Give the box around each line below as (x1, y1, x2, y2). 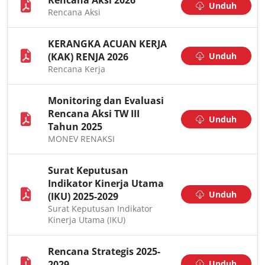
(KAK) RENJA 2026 (48, 50, 128, 63)
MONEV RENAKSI (48, 133, 115, 144)
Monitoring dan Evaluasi (48, 94, 164, 107)
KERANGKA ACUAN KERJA (48, 37, 167, 50)
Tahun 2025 (48, 120, 102, 133)
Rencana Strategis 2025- (48, 245, 160, 258)
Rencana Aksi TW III (48, 107, 140, 120)
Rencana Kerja (48, 63, 105, 75)
